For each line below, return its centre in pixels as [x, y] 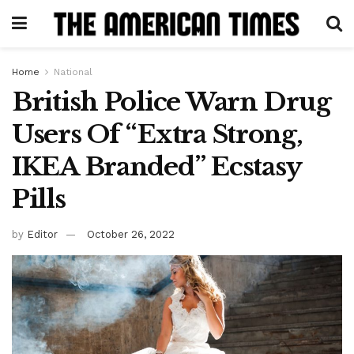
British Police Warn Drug [171, 102]
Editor [42, 234]
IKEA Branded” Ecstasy [157, 167]
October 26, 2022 [131, 234]
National [73, 72]
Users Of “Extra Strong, [157, 134]
